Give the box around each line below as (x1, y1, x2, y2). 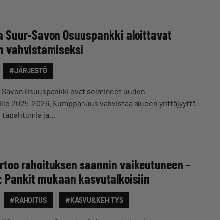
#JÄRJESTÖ (9, 66, 47, 75)
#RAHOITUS (10, 196, 47, 204)
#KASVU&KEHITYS (65, 196, 123, 204)
